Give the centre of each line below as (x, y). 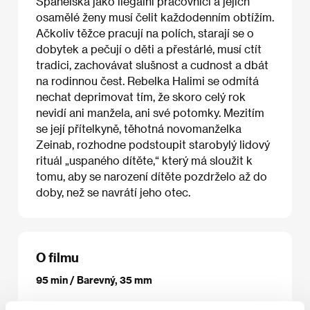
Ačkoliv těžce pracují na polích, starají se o (145, 33)
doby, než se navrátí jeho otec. (113, 192)
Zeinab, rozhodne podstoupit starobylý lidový (153, 145)
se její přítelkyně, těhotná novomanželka (139, 129)
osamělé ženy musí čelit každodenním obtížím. (155, 17)
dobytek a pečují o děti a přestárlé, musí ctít (149, 49)
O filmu (57, 257)
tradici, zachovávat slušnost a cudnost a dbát (152, 65)
